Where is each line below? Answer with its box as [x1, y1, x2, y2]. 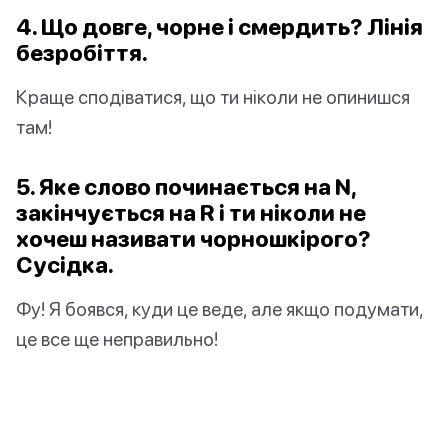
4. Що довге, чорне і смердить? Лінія [16, 13, 423, 41]
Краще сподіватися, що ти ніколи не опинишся [16, 85, 410, 109]
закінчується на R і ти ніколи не [16, 199, 366, 227]
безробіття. [16, 39, 148, 67]
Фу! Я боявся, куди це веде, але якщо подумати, [16, 297, 423, 321]
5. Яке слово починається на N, [16, 173, 356, 201]
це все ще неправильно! [16, 327, 218, 351]
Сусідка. [16, 251, 114, 279]
